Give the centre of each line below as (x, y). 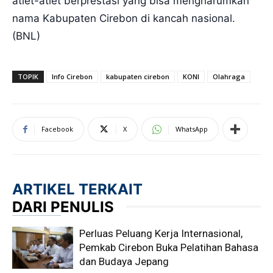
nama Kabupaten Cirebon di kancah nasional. (124, 18)
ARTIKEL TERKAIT (77, 189)
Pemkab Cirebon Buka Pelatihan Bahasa (169, 247)
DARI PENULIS (63, 207)
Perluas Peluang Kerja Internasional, (161, 233)
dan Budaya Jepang (124, 261)
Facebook (57, 129)
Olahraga (229, 76)
